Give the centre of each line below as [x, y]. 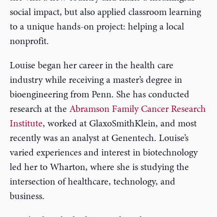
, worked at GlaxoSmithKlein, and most [120, 124]
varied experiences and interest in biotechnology [104, 153]
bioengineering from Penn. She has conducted [100, 95]
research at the [39, 109]
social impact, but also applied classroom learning [105, 12]
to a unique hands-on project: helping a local [97, 27]
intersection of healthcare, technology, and [93, 182]
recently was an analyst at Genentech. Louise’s [99, 138]
